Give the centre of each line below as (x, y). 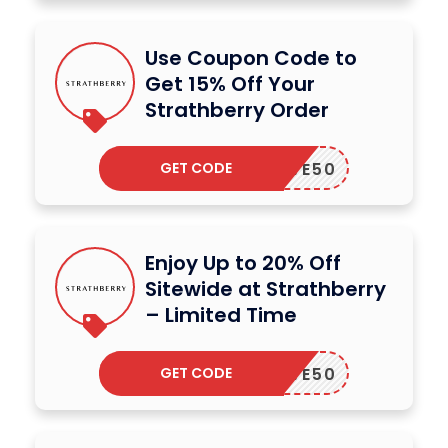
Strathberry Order (237, 109)
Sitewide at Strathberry (265, 288)
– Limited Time (221, 314)
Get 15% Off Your (230, 83)
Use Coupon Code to (251, 57)
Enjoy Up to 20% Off (243, 262)
